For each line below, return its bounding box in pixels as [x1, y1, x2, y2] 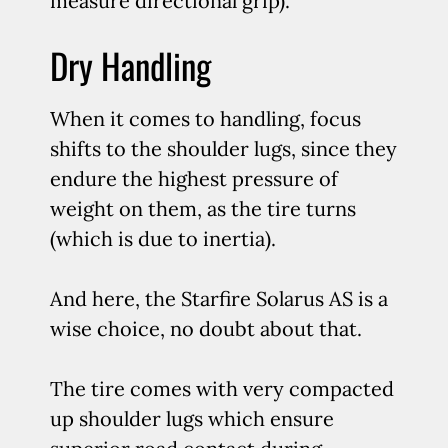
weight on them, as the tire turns [50, 196, 356, 221]
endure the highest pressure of [50, 166, 338, 191]
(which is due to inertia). [50, 226, 276, 251]
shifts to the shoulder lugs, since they [50, 136, 397, 161]
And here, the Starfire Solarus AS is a [50, 286, 388, 311]
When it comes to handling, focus [50, 106, 361, 131]
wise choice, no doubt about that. [50, 316, 362, 341]
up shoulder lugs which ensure [50, 406, 334, 431]
